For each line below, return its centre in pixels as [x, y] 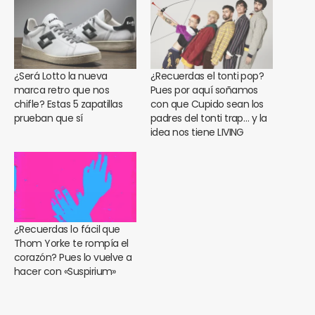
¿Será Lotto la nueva [61, 76]
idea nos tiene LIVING [197, 133]
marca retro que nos [62, 90]
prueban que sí [49, 118]
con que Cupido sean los [207, 104]
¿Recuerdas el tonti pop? [207, 76]
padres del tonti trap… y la [209, 118]
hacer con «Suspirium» [65, 271]
